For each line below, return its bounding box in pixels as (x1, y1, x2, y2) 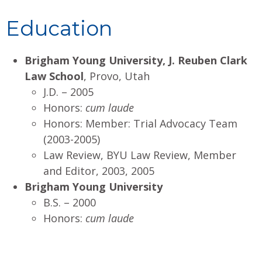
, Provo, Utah (84, 68, 150, 83)
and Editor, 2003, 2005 (43, 163, 154, 178)
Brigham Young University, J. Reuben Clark (25, 53, 247, 67)
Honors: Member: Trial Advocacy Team (43, 116, 237, 130)
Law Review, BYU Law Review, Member (43, 147, 236, 162)
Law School (25, 68, 84, 83)
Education (6, 15, 112, 41)
